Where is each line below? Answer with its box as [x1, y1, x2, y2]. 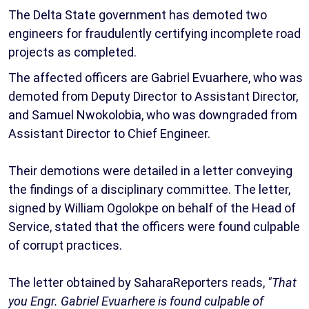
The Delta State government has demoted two [8, 7, 267, 22]
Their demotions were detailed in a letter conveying [8, 163, 292, 178]
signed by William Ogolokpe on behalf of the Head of [8, 200, 296, 215]
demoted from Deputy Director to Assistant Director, [8, 88, 298, 103]
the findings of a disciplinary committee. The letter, [8, 181, 290, 197]
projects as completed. [8, 44, 137, 59]
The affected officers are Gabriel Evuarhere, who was [8, 70, 303, 85]
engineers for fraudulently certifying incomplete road [8, 26, 301, 41]
